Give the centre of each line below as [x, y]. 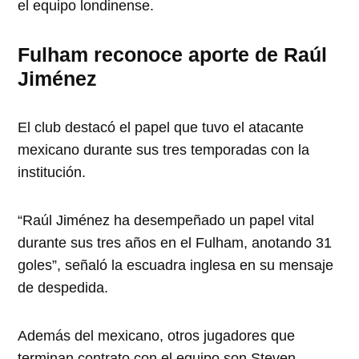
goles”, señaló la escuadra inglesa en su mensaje [176, 265]
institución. [52, 172]
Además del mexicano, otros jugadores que [157, 335]
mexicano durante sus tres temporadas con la [164, 149]
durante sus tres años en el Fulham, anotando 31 [175, 242]
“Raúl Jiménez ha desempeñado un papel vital [166, 220]
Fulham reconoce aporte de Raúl [173, 54]
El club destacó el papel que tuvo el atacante [161, 127]
